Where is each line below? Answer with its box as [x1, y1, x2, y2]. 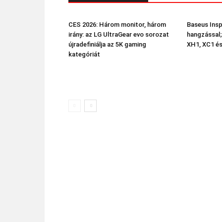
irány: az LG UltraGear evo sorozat [68, 31, 169, 38]
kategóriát [68, 51, 100, 58]
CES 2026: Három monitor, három [68, 21, 166, 28]
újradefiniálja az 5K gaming [68, 41, 146, 48]
